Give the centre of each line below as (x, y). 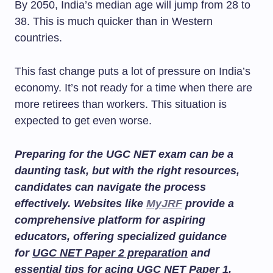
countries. (38, 38)
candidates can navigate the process (110, 187)
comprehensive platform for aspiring (110, 220)
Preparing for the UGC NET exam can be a (124, 154)
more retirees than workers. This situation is (121, 104)
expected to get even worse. (83, 121)
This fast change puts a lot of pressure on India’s (133, 71)
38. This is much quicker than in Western (114, 21)
